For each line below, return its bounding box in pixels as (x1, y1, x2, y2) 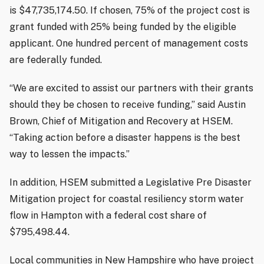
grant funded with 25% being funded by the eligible (9, 21, 236, 32)
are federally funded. (9, 54, 102, 65)
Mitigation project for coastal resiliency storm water (9, 193, 244, 204)
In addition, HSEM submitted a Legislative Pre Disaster (9, 176, 252, 188)
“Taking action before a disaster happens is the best (9, 131, 240, 143)
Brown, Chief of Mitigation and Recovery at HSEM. (9, 115, 233, 127)
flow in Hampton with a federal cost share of (9, 209, 207, 221)
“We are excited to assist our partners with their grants (9, 82, 253, 94)
